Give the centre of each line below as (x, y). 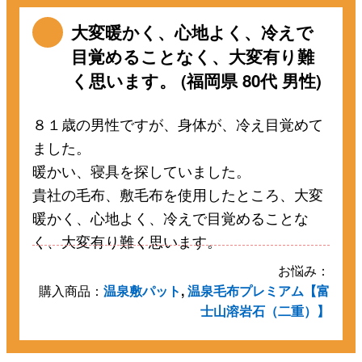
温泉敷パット (142, 291)
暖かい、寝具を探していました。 (142, 170)
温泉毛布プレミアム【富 (258, 291)
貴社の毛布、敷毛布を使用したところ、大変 (178, 194)
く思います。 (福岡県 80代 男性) (197, 80)
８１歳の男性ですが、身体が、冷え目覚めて (178, 123)
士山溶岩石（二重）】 (265, 311)
